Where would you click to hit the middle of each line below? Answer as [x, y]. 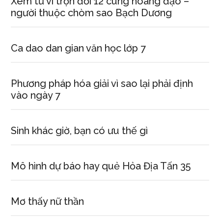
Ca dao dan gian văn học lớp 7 [79, 48]
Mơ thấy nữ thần [48, 201]
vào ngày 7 [36, 95]
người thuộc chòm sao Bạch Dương [92, 13]
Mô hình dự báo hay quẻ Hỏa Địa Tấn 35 [101, 166]
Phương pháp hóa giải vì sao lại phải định [102, 83]
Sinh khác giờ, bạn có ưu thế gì [80, 131]
